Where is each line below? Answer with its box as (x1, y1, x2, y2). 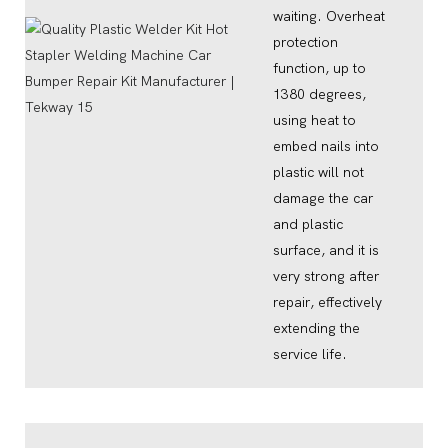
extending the (272, 319, 360, 337)
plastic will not (272, 163, 364, 181)
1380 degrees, (272, 85, 366, 103)
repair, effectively (272, 293, 382, 311)
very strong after (272, 267, 379, 285)
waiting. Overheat (272, 7, 385, 25)
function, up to (272, 59, 366, 77)
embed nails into (272, 137, 379, 155)
